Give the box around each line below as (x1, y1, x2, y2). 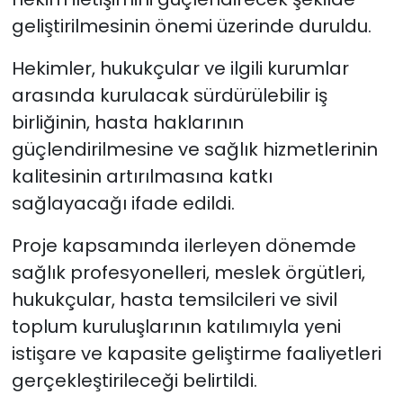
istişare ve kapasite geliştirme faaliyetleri (11, 341, 381, 367)
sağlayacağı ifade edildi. (11, 191, 235, 217)
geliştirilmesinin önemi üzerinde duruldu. (11, 13, 372, 40)
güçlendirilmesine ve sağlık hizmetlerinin (11, 137, 378, 163)
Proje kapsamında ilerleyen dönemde (11, 233, 356, 259)
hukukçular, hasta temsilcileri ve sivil (11, 287, 337, 313)
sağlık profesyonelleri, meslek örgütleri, (11, 260, 365, 286)
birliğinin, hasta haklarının (11, 110, 244, 136)
